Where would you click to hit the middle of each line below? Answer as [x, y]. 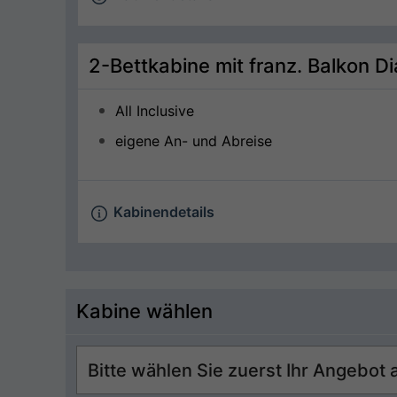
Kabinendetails [162, 212]
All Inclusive [155, 111]
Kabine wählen [144, 311]
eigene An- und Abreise [194, 141]
